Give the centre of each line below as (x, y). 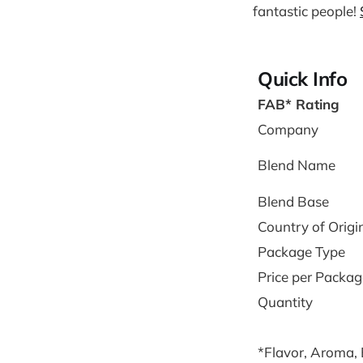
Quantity (285, 301)
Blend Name (297, 164)
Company (288, 129)
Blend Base (293, 201)
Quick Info (303, 78)
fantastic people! (306, 11)
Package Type (301, 251)
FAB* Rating (299, 104)
